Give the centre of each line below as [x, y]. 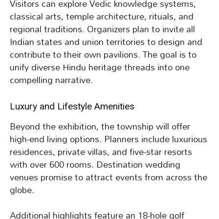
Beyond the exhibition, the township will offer [100, 127]
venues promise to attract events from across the [109, 177]
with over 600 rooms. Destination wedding [95, 165]
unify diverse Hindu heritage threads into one [100, 67]
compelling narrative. [51, 80]
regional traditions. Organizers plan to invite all [102, 29]
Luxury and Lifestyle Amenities [72, 107]
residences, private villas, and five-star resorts [101, 152]
